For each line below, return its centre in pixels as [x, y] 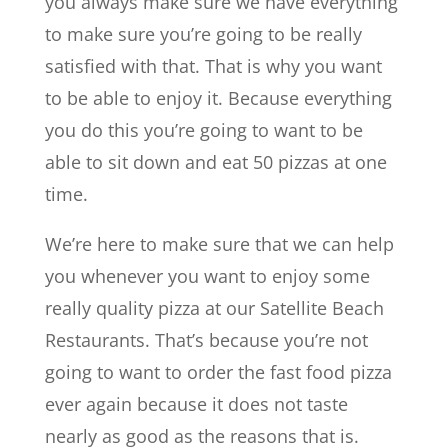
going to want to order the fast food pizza [218, 372]
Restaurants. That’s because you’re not [206, 340]
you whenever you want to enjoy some [207, 276]
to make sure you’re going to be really [203, 34]
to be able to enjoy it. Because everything [218, 98]
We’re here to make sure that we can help [219, 244]
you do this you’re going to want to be [203, 130]
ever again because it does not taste [196, 404]
